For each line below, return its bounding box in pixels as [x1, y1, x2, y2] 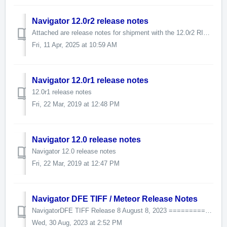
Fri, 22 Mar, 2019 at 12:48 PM [32, 100, 120, 108]
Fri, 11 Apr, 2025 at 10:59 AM [32, 41, 117, 49]
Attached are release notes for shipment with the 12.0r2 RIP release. [203, 29, 210, 37]
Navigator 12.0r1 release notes [32, 76, 148, 85]
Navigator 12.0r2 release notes [32, 17, 148, 26]
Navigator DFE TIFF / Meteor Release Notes [32, 195, 198, 204]
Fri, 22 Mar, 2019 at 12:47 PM [32, 160, 120, 168]
